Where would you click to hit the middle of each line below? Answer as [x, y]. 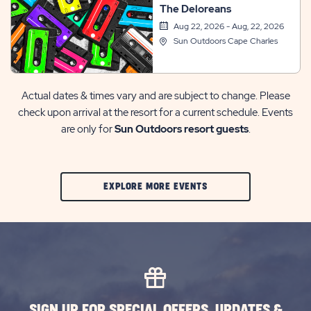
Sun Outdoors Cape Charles [225, 41]
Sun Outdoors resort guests [181, 129]
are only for [87, 129]
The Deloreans [195, 9]
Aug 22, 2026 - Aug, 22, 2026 [228, 26]
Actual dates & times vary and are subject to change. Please [155, 95]
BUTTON [224, 289]
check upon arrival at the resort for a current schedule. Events [155, 112]
